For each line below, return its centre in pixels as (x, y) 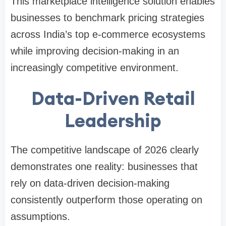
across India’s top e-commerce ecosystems (108, 34)
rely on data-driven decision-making (90, 183)
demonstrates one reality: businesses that (104, 166)
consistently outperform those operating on (106, 200)
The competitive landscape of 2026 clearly (105, 150)
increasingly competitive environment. (95, 67)
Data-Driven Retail (113, 98)
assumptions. (40, 216)
